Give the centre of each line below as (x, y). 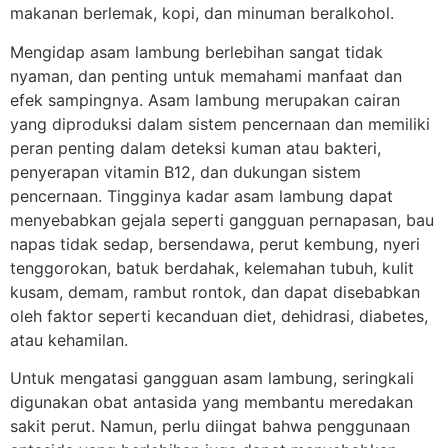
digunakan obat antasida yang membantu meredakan (211, 401)
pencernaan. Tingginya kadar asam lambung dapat (201, 195)
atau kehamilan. (69, 339)
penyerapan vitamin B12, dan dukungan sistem (185, 171)
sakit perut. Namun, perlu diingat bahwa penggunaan (210, 425)
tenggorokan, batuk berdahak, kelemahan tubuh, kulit (212, 267)
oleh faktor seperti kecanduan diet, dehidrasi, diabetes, (219, 315)
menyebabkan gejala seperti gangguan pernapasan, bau (222, 219)
